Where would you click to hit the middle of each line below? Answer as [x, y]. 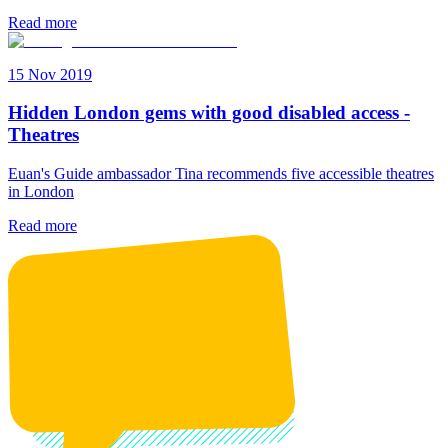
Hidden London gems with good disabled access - [209, 113]
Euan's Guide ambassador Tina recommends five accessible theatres [221, 174]
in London [41, 192]
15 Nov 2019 [50, 74]
